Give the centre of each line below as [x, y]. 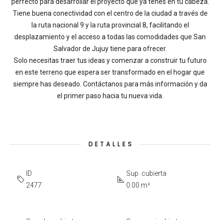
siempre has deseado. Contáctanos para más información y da [110, 84]
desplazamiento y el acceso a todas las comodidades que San [110, 37]
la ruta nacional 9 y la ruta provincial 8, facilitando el [110, 25]
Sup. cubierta [146, 173]
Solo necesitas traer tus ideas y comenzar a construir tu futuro [110, 60]
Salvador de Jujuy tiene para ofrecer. [110, 49]
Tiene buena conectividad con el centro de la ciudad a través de [110, 13]
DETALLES [111, 144]
